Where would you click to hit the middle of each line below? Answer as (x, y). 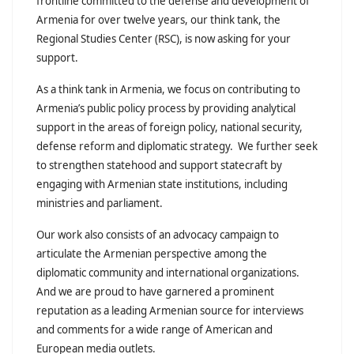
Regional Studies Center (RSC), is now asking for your (164, 39)
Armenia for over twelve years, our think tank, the (158, 20)
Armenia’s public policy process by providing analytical (166, 109)
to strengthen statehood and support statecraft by (159, 166)
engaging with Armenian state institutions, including (162, 185)
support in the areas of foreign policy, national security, (169, 128)
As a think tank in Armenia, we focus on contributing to (168, 90)
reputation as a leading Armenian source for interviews (170, 311)
